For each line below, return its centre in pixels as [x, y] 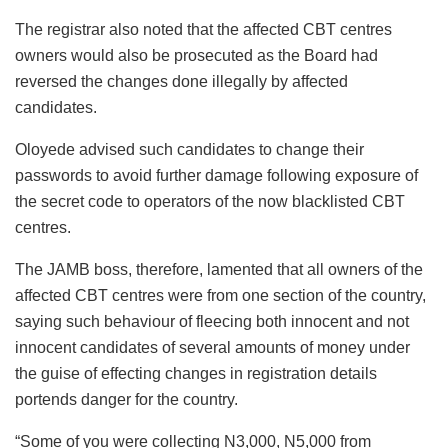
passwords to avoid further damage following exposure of [216, 176]
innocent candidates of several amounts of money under [212, 348]
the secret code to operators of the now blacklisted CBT [210, 202]
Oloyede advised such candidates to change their [189, 150]
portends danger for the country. [126, 400]
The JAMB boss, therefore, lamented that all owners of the [219, 270]
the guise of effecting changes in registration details [196, 374]
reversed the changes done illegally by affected [181, 82]
